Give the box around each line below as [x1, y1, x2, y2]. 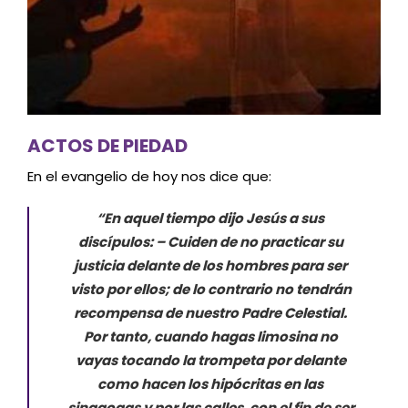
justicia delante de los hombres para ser [74, 255, 347, 275]
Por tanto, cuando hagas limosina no [83, 326, 338, 346]
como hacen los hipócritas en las [97, 373, 323, 393]
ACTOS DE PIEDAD [27, 133, 188, 159]
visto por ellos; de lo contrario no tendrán [69, 279, 352, 299]
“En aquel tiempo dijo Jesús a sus [97, 208, 324, 228]
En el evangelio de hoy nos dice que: [27, 167, 271, 187]
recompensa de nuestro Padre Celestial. [74, 302, 347, 322]
